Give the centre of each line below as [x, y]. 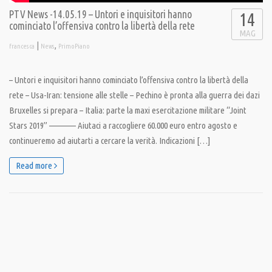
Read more [35, 166]
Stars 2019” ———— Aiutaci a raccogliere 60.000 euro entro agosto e [123, 126]
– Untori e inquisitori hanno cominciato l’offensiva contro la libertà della [129, 80]
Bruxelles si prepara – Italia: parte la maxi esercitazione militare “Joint [128, 110]
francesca [22, 46]
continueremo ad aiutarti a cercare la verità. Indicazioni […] [110, 141]
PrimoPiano [74, 46]
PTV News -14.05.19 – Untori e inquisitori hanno [100, 15]
